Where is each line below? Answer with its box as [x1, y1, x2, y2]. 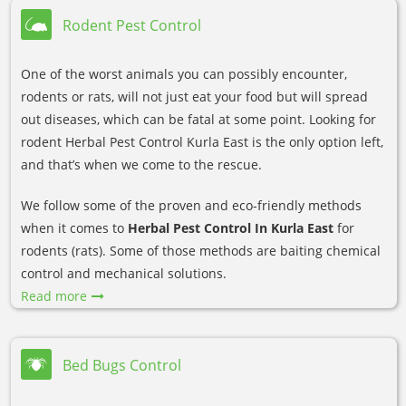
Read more [21, 286, 87, 304]
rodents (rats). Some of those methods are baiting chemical [21, 241, 381, 259]
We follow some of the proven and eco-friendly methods [21, 196, 362, 214]
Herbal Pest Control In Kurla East [128, 218, 333, 237]
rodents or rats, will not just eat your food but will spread [21, 87, 368, 105]
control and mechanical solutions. [21, 264, 227, 282]
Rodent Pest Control [63, 14, 201, 35]
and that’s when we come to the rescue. [21, 155, 262, 173]
